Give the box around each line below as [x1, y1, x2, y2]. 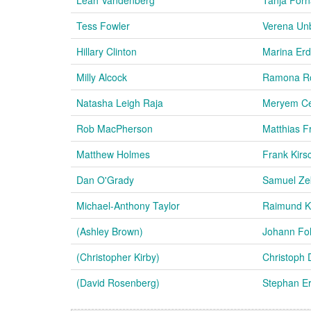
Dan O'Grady [76, 172, 134, 187]
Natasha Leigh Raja [76, 95, 163, 110]
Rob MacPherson [76, 121, 153, 135]
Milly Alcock [76, 69, 127, 84]
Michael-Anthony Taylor [76, 198, 180, 212]
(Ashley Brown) [76, 224, 143, 238]
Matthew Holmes [76, 146, 150, 161]
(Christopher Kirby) [76, 249, 160, 264]
